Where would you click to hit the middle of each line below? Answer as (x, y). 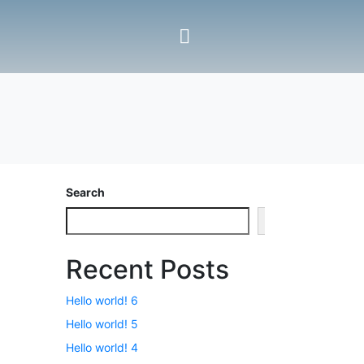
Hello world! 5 (102, 323)
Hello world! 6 (102, 300)
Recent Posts (147, 269)
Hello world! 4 (102, 348)
